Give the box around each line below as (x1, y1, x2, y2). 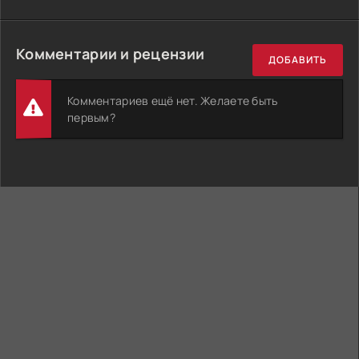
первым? (67, 109, 115, 125)
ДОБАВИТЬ (268, 53, 327, 67)
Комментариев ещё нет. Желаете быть (67, 92, 278, 108)
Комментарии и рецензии (16, 43, 205, 63)
